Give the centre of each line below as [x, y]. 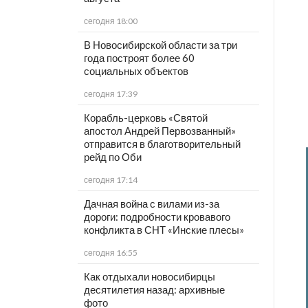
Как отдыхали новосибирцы [149, 277]
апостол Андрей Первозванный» [159, 131]
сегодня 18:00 [110, 21]
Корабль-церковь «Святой [145, 118]
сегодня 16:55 [110, 253]
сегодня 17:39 [110, 94]
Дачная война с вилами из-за [151, 204]
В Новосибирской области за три [160, 45]
